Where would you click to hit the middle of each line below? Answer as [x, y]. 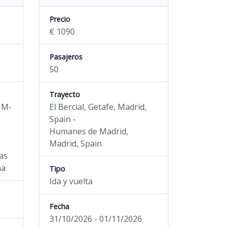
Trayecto [65, 94]
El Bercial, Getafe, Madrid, [98, 107]
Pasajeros [66, 57]
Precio [60, 19]
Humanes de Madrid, [89, 131]
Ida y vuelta [71, 181]
